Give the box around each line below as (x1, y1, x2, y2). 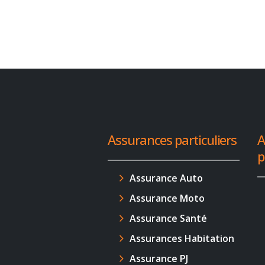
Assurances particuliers (108, 131, 237, 148)
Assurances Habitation (130, 232, 235, 245)
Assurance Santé (130, 212, 208, 225)
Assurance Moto (130, 192, 205, 205)
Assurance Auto (130, 172, 203, 185)
